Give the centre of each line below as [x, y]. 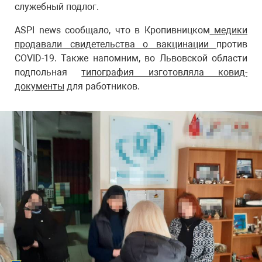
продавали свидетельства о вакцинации [116, 44]
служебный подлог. [57, 7]
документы [39, 86]
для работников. [102, 86]
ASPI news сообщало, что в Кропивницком [112, 30]
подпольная [48, 72]
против [232, 44]
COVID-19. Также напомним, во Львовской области [131, 58]
